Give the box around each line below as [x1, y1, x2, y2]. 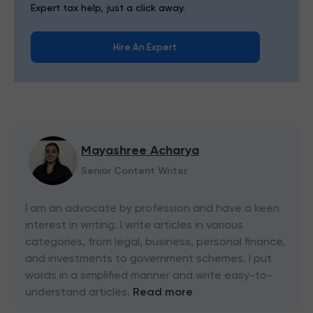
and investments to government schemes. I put [25, 252, 272, 265]
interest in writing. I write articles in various [25, 218, 243, 231]
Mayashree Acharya [81, 143, 199, 158]
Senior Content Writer [81, 165, 187, 177]
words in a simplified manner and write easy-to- [25, 268, 272, 282]
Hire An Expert [113, 42, 177, 52]
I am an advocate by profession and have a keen [25, 201, 279, 214]
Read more [133, 285, 193, 298]
